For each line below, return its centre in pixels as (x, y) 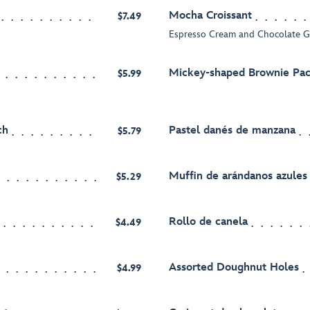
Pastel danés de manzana (232, 131)
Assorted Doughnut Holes (234, 268)
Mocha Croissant (210, 16)
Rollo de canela (208, 222)
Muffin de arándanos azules (238, 176)
